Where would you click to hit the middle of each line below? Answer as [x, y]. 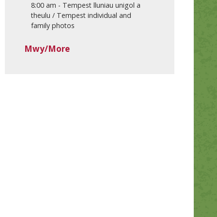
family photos [53, 26]
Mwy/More [47, 49]
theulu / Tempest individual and [81, 15]
